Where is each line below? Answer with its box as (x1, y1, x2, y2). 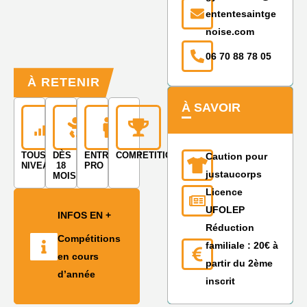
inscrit (205, 275, 235, 287)
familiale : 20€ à (205, 240, 278, 251)
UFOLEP (205, 204, 245, 216)
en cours (58, 251, 99, 262)
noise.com (205, 26, 254, 38)
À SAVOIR (182, 101, 241, 115)
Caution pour (205, 151, 267, 162)
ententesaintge (205, 8, 276, 20)
